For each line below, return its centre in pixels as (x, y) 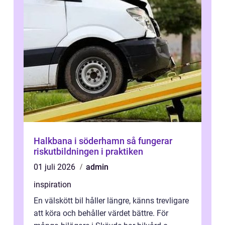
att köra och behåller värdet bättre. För (101, 213)
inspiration (52, 185)
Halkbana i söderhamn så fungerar (80, 141)
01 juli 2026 (55, 167)
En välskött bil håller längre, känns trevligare (111, 201)
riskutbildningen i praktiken (88, 152)
